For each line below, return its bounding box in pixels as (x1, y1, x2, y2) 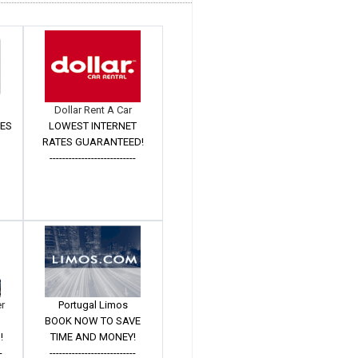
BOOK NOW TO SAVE (45, 315, 141, 327)
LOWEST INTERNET (49, 120, 137, 132)
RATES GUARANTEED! (42, 136, 144, 148)
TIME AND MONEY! (50, 331, 136, 343)
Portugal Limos (58, 299, 128, 311)
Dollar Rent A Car (54, 104, 132, 116)
